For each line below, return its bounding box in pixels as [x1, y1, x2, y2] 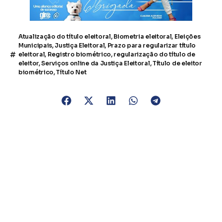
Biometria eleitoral [113, 33, 172, 41]
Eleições [174, 33, 201, 41]
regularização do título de [113, 51, 195, 58]
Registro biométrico [47, 51, 111, 58]
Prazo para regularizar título [107, 42, 196, 50]
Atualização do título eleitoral [18, 33, 111, 41]
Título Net [56, 68, 87, 76]
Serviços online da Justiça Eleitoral [41, 59, 150, 67]
